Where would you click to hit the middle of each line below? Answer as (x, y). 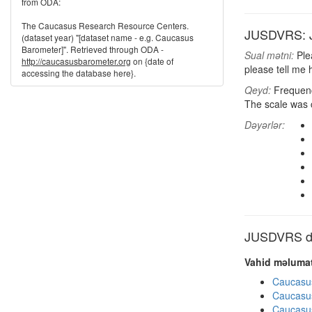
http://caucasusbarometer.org (76, 61)
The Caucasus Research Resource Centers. (105, 25)
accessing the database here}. (79, 73)
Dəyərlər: (265, 125)
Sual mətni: (269, 55)
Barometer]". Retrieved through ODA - (93, 49)
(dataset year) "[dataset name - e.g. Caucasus (108, 37)
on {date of (152, 61)
